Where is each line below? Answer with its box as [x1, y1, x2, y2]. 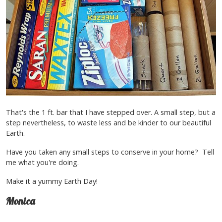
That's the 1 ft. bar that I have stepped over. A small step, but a [6, 107, 216, 117]
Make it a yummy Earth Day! [6, 176, 98, 186]
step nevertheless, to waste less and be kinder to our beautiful [6, 117, 211, 127]
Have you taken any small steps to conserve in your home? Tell [6, 147, 214, 157]
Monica [6, 195, 35, 208]
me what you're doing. [6, 157, 79, 167]
